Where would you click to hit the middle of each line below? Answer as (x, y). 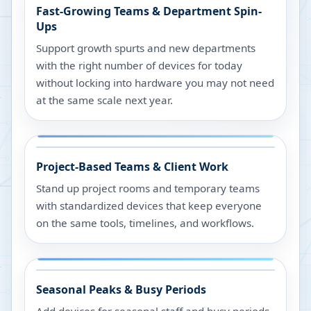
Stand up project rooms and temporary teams (148, 188)
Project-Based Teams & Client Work (132, 167)
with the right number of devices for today (139, 65)
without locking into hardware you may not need (155, 83)
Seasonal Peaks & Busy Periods (121, 289)
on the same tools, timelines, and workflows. (145, 223)
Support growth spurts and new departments (146, 48)
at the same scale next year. (104, 100)
